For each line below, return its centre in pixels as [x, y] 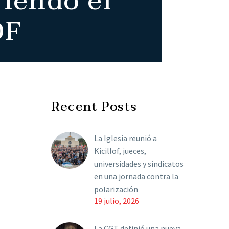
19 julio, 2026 [117, 201]
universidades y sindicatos [139, 164]
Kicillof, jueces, [120, 151]
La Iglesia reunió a [125, 138]
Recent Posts [94, 107]
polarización [116, 189]
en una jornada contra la [136, 176]
